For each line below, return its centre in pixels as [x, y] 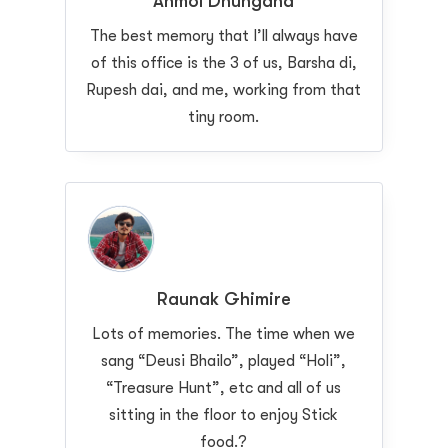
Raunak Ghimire [223, 298]
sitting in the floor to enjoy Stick [224, 414]
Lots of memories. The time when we [224, 333]
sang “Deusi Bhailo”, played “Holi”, [224, 360]
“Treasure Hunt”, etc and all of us [224, 387]
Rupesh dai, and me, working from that [224, 89]
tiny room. [224, 116]
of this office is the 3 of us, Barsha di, [223, 62]
